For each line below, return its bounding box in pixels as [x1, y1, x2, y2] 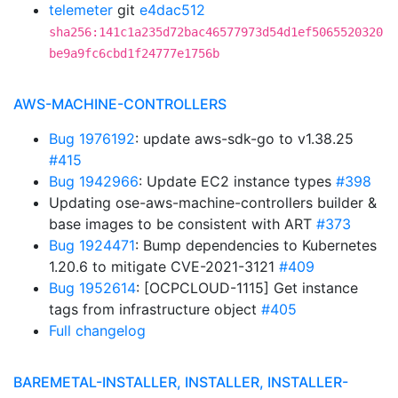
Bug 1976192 [49, 130, 135, 147]
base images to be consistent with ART [49, 215, 316, 233]
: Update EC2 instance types [139, 172, 336, 190]
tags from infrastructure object [49, 300, 261, 318]
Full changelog [49, 322, 146, 339]
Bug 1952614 [49, 279, 136, 297]
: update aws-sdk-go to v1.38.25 [135, 130, 354, 147]
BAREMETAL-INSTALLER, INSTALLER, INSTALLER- [13, 373, 348, 391]
